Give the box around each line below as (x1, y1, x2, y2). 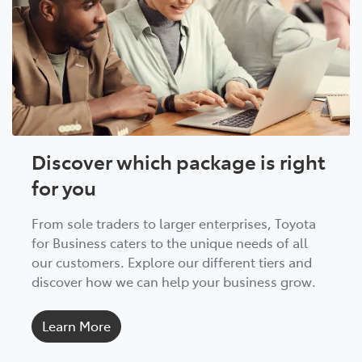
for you (32, 173, 96, 200)
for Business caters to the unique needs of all (32, 233, 308, 251)
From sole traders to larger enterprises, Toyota (32, 213, 316, 232)
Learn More (42, 316, 111, 335)
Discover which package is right (32, 147, 326, 175)
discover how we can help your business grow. (32, 271, 316, 290)
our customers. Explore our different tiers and (32, 252, 312, 271)
